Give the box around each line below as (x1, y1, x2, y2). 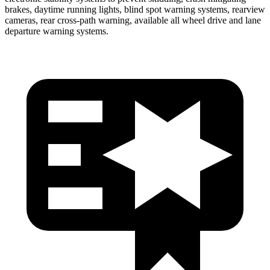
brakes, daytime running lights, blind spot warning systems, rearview (5, 4, 265, 14)
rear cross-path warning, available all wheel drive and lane (38, 14, 261, 25)
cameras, (5, 14, 38, 25)
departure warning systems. (5, 25, 108, 36)
